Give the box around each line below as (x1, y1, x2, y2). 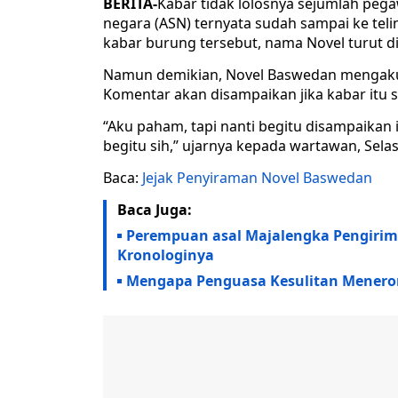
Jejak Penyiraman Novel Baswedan (142, 168, 372, 188)
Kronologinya (117, 245, 214, 266)
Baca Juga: (117, 200, 192, 220)
